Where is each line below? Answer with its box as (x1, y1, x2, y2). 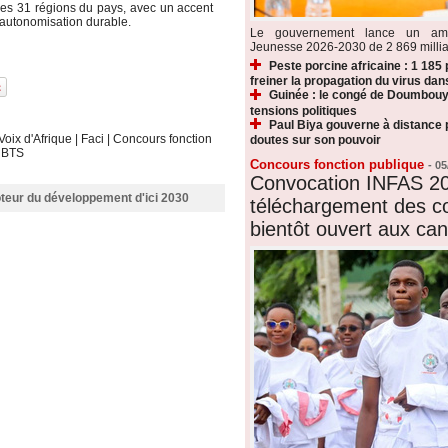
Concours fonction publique (249, 157, 424, 173)
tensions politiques (249, 103, 357, 118)
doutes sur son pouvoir (249, 133, 381, 148)
